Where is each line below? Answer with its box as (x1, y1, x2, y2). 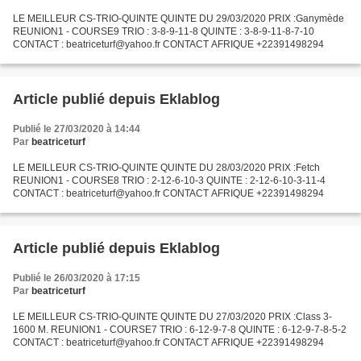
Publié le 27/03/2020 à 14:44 (13, 123, 140, 135)
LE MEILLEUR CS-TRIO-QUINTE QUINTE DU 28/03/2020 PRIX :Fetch (13, 162, 320, 173)
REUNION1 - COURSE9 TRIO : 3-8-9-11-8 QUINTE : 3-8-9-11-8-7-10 (13, 26, 314, 37)
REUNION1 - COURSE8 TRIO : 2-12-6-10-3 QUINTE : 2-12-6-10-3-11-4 (13, 175, 326, 186)
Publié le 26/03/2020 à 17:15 (13, 272, 140, 284)
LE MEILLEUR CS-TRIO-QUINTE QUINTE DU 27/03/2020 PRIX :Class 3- (13, 311, 332, 322)
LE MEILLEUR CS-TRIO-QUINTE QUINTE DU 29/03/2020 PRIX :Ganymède (13, 13, 344, 24)
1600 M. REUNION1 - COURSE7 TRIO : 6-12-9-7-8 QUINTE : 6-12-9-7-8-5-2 (13, 324, 346, 335)
